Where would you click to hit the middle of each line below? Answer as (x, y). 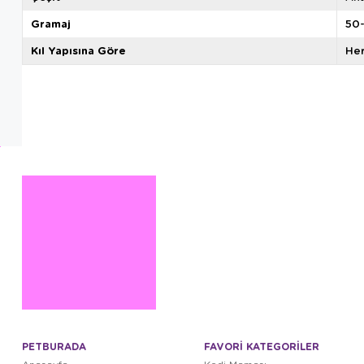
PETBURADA (54, 347)
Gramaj (51, 24)
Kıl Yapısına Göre (78, 51)
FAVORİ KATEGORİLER (262, 347)
